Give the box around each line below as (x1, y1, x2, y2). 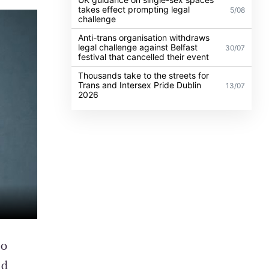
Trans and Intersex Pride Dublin (78, 79, 202, 90)
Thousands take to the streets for (78, 70, 210, 80)
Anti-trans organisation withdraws (78, 32, 210, 43)
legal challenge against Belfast (78, 41, 198, 52)
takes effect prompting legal (78, 4, 190, 14)
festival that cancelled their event (78, 51, 210, 62)
